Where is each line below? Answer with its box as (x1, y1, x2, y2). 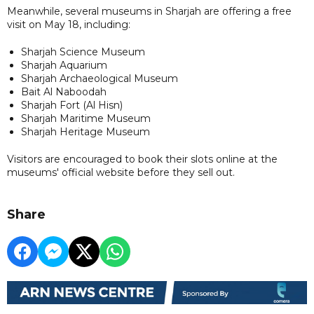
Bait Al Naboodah (21, 85, 107, 98)
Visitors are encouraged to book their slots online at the (7, 152, 278, 165)
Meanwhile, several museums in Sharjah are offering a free (7, 4, 292, 18)
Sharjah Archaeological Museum (21, 71, 178, 85)
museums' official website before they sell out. (7, 165, 238, 179)
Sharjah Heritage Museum (21, 125, 150, 138)
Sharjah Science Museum (21, 45, 145, 58)
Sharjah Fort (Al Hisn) (21, 98, 123, 111)
